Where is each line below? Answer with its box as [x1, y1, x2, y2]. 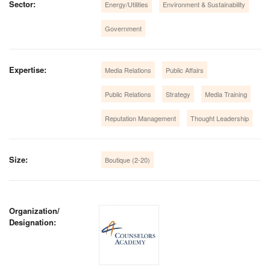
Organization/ [9, 204, 60, 216]
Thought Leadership [190, 113, 250, 123]
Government [105, 23, 142, 33]
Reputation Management [105, 113, 177, 123]
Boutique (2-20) [105, 154, 151, 165]
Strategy [166, 89, 191, 99]
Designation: [9, 216, 56, 228]
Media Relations [105, 64, 152, 75]
